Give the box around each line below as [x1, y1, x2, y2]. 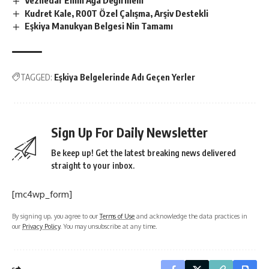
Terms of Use [100, 212, 134, 220]
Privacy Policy [22, 222, 60, 231]
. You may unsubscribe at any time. [60, 222, 157, 231]
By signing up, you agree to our [12, 212, 100, 220]
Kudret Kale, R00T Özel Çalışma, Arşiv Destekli [25, 7, 209, 19]
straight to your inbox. [51, 160, 134, 171]
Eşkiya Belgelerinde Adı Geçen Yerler [54, 72, 195, 83]
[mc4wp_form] [12, 189, 72, 201]
